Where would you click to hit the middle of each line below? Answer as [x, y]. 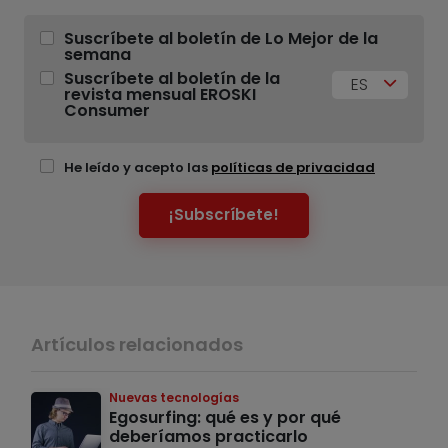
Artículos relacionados [137, 344]
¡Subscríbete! [224, 215]
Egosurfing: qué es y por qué [225, 417]
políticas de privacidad [293, 167]
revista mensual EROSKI [160, 94]
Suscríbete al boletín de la [172, 78]
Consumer [107, 110]
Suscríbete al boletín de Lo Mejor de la [221, 38]
